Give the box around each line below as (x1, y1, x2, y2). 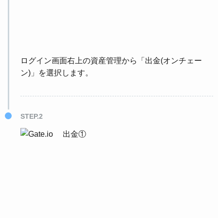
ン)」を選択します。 (20, 68, 93, 77)
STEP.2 (20, 112, 43, 120)
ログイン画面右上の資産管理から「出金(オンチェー (20, 55, 202, 65)
